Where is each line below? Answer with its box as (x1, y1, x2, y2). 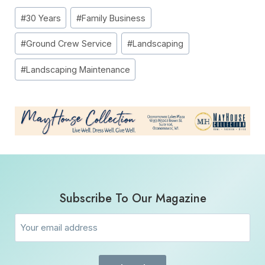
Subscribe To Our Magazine (59, 189, 206, 207)
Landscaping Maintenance (25, 64, 130, 75)
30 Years (25, 12, 61, 23)
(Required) (134, 230, 173, 240)
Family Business (82, 12, 146, 23)
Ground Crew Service (25, 38, 112, 49)
